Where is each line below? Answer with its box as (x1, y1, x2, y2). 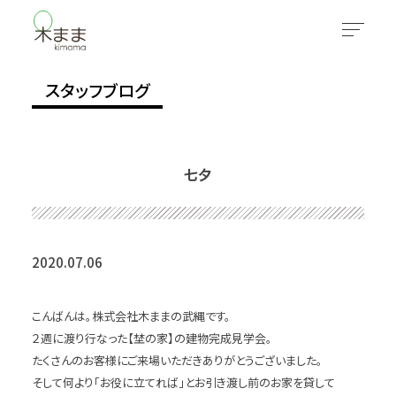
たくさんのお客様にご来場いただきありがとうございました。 (31, 351, 323, 369)
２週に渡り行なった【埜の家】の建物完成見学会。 (31, 329, 272, 346)
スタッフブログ (45, 78, 150, 103)
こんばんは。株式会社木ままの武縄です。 (31, 307, 231, 324)
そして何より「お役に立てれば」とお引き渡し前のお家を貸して (31, 373, 335, 391)
